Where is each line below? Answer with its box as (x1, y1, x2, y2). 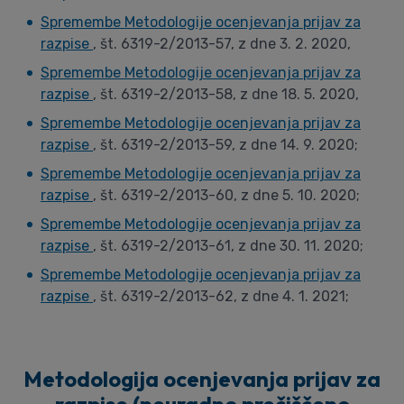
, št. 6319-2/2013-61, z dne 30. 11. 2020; (93, 237, 363, 254)
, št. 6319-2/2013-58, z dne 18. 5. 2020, (93, 86, 359, 103)
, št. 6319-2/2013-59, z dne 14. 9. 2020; (93, 136, 358, 153)
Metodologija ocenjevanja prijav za (23, 365, 381, 392)
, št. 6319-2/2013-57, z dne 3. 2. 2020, (93, 35, 351, 52)
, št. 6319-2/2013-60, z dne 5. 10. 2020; (93, 187, 360, 204)
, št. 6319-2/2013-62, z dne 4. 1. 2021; (93, 288, 349, 305)
